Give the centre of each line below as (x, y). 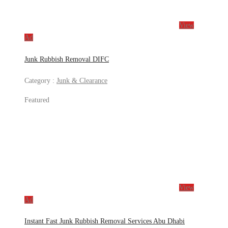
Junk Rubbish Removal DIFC (67, 59)
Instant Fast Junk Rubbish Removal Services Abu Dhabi (105, 221)
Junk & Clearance (82, 80)
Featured (37, 100)
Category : (40, 80)
